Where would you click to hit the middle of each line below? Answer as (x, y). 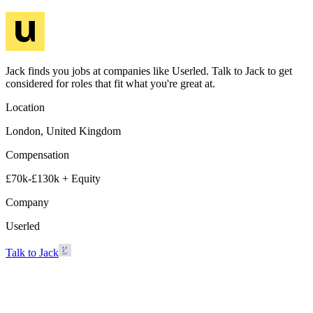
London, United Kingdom (63, 131)
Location (25, 107)
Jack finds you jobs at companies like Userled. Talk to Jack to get (149, 71)
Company (27, 202)
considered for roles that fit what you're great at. (110, 83)
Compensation (37, 154)
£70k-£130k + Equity (53, 178)
